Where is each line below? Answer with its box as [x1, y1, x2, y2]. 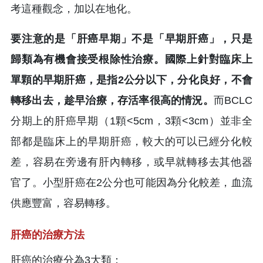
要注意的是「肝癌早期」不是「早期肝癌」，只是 [11, 32, 252, 45]
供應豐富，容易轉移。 [11, 197, 116, 209]
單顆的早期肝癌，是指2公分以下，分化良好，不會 [11, 73, 252, 86]
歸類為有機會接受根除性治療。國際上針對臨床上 [11, 53, 252, 65]
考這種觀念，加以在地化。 [11, 2, 137, 15]
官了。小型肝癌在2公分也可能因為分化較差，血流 [11, 176, 252, 188]
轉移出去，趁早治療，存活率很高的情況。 [11, 94, 214, 106]
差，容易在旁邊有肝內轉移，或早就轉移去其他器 [11, 156, 252, 168]
